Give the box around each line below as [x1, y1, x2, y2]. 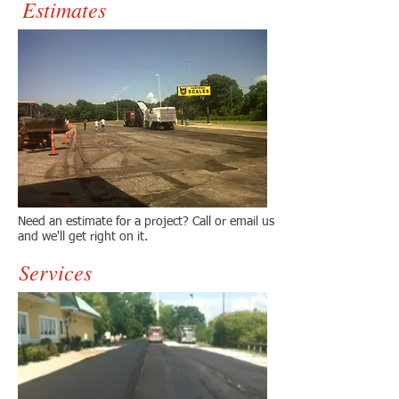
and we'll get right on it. [18, 231, 148, 243]
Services [19, 257, 92, 286]
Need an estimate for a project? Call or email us [18, 216, 274, 228]
